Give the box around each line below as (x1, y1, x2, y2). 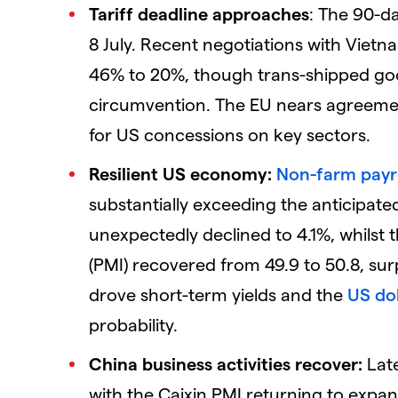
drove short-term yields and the (89, 283, 347, 305)
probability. (89, 313, 178, 335)
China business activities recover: (89, 352, 362, 374)
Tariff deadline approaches (89, 2, 309, 24)
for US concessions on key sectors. (89, 123, 370, 145)
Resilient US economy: (89, 162, 272, 184)
